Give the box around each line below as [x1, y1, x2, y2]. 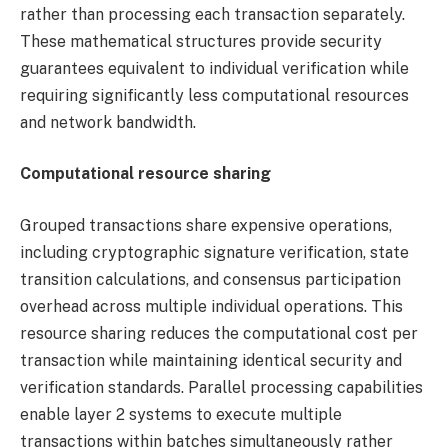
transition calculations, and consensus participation [20, 269, 401, 289]
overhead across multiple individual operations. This [20, 296, 403, 316]
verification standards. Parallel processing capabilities [20, 377, 423, 397]
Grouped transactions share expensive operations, [20, 215, 392, 235]
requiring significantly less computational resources [20, 85, 409, 105]
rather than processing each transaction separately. [20, 4, 405, 24]
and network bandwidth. [20, 112, 196, 132]
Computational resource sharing [20, 164, 271, 184]
